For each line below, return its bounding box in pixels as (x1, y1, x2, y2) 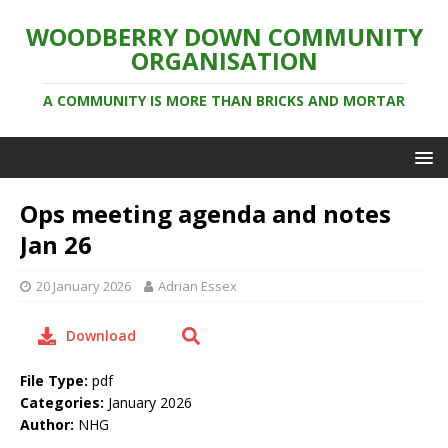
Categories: (20, 393, 108, 412)
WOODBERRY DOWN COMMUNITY (25, 20, 423, 53)
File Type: (20, 371, 92, 390)
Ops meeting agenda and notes (20, 197, 391, 230)
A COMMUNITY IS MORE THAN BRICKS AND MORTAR (43, 91, 405, 110)
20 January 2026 (36, 277, 131, 295)
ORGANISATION (130, 44, 318, 77)
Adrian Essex (158, 277, 237, 295)
